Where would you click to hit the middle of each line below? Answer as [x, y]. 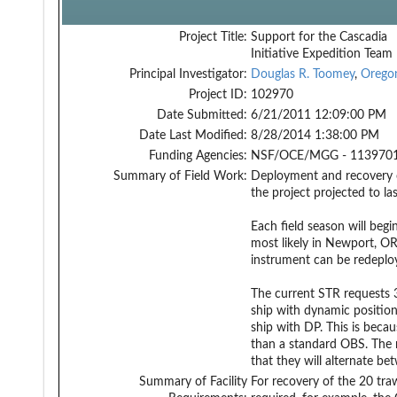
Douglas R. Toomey [303, 74]
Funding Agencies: [198, 156]
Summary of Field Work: [180, 176]
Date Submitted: [202, 115]
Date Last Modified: [193, 135]
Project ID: [218, 94]
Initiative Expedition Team [322, 54]
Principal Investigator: [188, 74]
